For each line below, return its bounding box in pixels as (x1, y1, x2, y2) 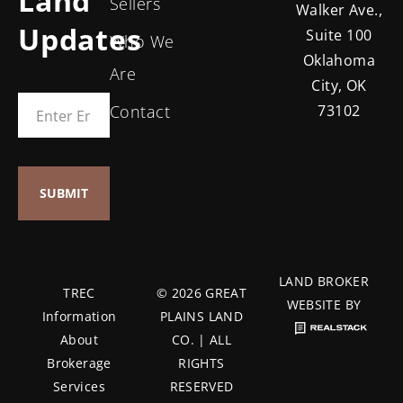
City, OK (311, 76, 367, 96)
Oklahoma (302, 50, 376, 71)
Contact (110, 100, 171, 122)
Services (53, 377, 105, 395)
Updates (18, 19, 142, 58)
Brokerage (47, 354, 112, 372)
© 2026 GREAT (156, 283, 247, 301)
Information (41, 307, 117, 325)
